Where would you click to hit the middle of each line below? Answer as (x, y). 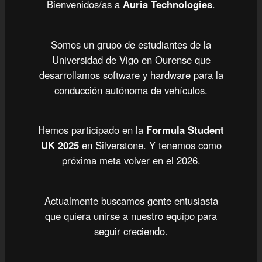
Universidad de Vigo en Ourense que (131, 59)
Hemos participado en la (92, 130)
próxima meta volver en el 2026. (131, 161)
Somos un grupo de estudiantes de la (131, 44)
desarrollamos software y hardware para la (131, 75)
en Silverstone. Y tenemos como (150, 145)
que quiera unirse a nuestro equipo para (131, 216)
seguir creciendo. (131, 231)
